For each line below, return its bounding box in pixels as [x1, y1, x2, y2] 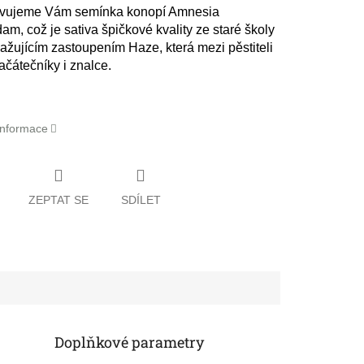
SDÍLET [120, 193, 161, 206]
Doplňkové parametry [54, 331, 205, 352]
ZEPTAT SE [28, 193, 89, 206]
